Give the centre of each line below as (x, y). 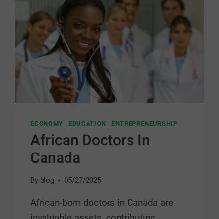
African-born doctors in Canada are (102, 203)
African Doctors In (90, 141)
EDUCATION (87, 124)
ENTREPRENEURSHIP (144, 124)
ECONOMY (47, 124)
